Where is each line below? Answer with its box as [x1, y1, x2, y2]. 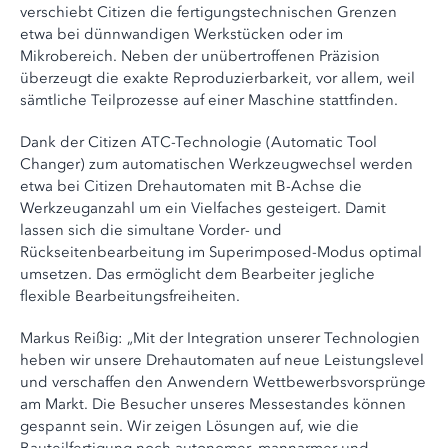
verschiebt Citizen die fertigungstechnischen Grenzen [20, 3, 397, 21]
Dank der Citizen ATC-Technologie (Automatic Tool [20, 133, 377, 151]
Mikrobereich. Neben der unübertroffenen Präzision [20, 47, 380, 65]
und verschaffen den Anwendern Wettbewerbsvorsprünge [20, 373, 426, 391]
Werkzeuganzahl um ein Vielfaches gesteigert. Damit [20, 199, 386, 217]
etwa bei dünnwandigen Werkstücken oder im [20, 25, 343, 43]
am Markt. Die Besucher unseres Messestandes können [20, 395, 406, 413]
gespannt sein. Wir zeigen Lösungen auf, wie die [20, 417, 359, 435]
